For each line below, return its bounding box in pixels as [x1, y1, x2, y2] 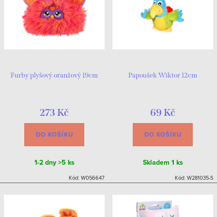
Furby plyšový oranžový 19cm [11, 71, 98, 80]
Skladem [142, 157, 171, 168]
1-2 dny [34, 157, 58, 168]
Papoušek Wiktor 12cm [128, 71, 197, 80]
